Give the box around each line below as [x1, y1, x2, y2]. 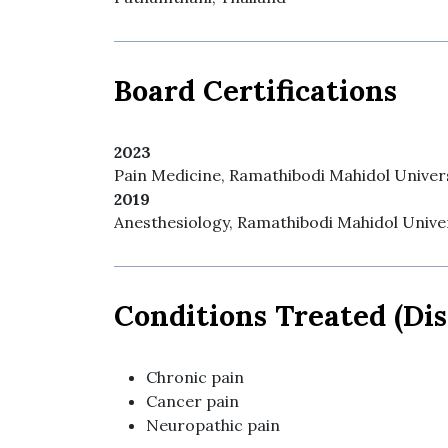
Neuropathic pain [146, 414, 280, 435]
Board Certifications [114, 71, 397, 109]
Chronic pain [146, 366, 244, 387]
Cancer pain [146, 390, 239, 411]
